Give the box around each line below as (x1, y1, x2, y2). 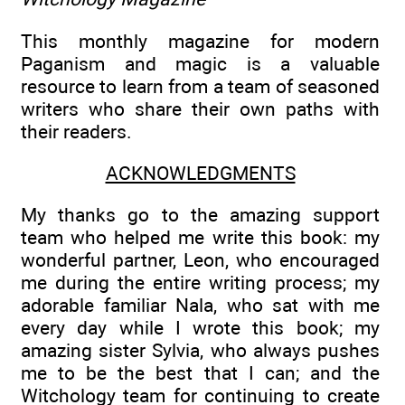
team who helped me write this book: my (21, 226, 380, 250)
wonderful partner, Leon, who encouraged (21, 249, 380, 272)
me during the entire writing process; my (21, 271, 380, 295)
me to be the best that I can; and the (21, 362, 380, 385)
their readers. (21, 119, 132, 143)
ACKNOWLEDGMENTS (105, 162, 296, 185)
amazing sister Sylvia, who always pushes (21, 339, 380, 363)
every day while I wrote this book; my (21, 316, 380, 340)
